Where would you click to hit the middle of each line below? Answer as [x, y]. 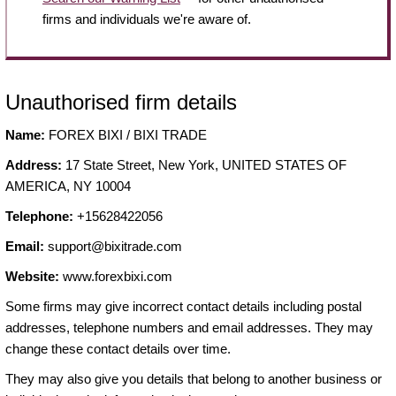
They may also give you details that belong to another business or [194, 379]
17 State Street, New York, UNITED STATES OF [204, 165]
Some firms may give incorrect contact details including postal [183, 307]
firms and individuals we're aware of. [147, 19]
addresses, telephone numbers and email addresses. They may [189, 328]
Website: [32, 277]
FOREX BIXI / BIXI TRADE [126, 135]
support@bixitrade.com [115, 247]
